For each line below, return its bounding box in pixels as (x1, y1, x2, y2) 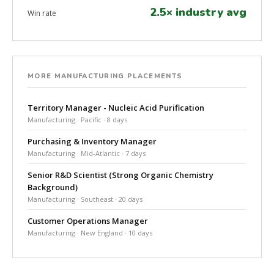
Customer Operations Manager (28, 215, 148, 226)
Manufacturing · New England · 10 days (28, 228, 152, 237)
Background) (28, 182, 78, 193)
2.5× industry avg (150, 5, 246, 20)
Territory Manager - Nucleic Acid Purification (28, 102, 204, 113)
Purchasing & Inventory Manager (28, 136, 157, 147)
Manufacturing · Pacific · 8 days (28, 115, 127, 124)
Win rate (28, 8, 56, 18)
